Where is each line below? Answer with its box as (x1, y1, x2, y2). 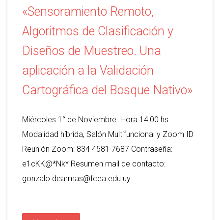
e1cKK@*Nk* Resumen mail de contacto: (22, 159, 165, 169)
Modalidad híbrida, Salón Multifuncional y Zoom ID (22, 130, 193, 139)
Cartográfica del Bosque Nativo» (22, 83, 192, 98)
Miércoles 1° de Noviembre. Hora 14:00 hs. (22, 115, 170, 125)
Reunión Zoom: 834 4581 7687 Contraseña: (22, 144, 172, 154)
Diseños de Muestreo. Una (22, 44, 161, 58)
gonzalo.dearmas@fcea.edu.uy (22, 174, 131, 184)
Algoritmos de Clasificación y (22, 24, 173, 39)
